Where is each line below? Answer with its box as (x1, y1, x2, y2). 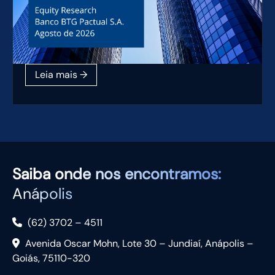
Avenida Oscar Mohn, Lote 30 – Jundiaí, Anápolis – (23, 237, 254, 250)
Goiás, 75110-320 (12, 252, 90, 265)
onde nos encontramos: (55, 164, 221, 185)
